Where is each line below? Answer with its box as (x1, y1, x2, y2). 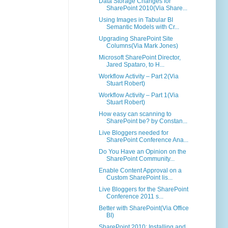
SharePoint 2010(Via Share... (106, 5, 187, 12)
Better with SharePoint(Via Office (98, 205, 189, 212)
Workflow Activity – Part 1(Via (98, 92, 179, 99)
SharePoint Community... (106, 155, 175, 163)
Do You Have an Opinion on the (98, 148, 186, 156)
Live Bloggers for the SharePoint (98, 186, 188, 193)
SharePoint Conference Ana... (106, 136, 188, 144)
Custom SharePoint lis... (106, 174, 173, 182)
